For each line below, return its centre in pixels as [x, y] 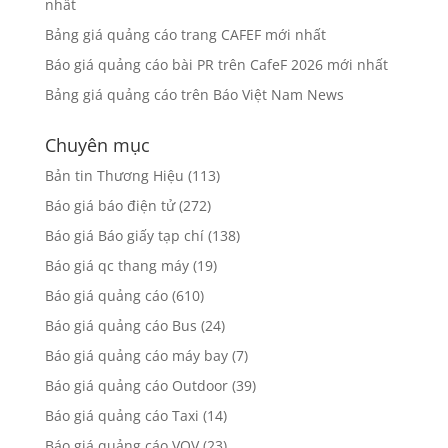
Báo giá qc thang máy [116, 265]
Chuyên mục [97, 144]
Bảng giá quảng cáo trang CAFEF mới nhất [185, 34]
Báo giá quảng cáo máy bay [136, 355]
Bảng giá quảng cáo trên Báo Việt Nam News [194, 94]
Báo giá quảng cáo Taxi [121, 415]
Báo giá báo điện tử [109, 205]
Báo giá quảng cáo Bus [120, 325]
